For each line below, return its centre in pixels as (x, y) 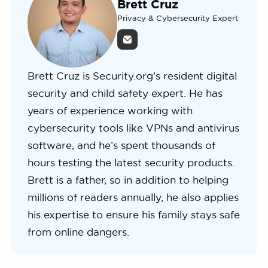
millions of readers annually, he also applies (133, 197)
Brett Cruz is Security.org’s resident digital (132, 76)
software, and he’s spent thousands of (121, 145)
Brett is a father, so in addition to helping (128, 180)
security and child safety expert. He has (125, 93)
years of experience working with (110, 110)
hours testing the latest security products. (131, 162)
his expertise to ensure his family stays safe (133, 214)
